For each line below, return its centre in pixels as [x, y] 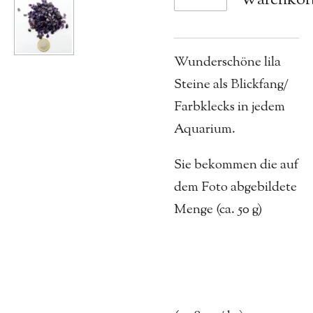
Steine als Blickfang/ [231, 85]
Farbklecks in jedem [230, 107]
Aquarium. [205, 129]
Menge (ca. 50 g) [218, 210]
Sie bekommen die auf [236, 165]
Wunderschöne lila [227, 62]
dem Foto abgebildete [235, 187]
